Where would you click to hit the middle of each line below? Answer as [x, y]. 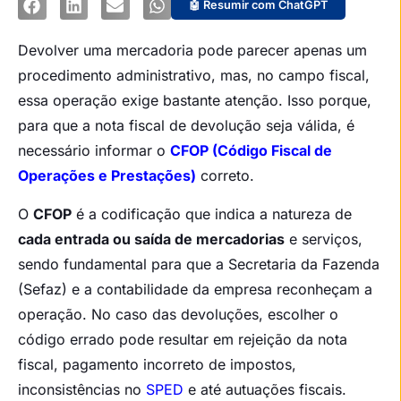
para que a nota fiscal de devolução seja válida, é [186, 126]
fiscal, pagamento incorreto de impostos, [157, 364]
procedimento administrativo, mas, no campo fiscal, [194, 76]
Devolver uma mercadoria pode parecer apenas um [192, 51]
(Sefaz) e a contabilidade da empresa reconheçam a [195, 289]
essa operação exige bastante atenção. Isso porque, [195, 101]
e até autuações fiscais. [265, 389]
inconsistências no [82, 389]
